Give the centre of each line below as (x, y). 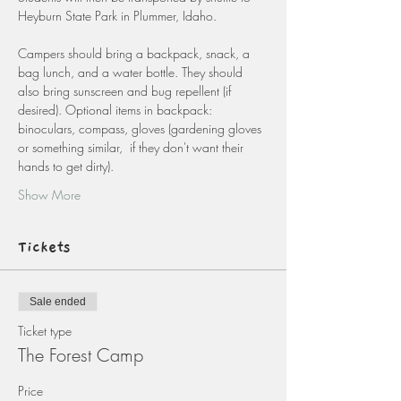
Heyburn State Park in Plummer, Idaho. (117, 16)
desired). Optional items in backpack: (117, 110)
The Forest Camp (81, 355)
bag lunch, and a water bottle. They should (132, 72)
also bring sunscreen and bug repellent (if (126, 91)
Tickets (44, 247)
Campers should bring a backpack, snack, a (136, 53)
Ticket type (45, 331)
